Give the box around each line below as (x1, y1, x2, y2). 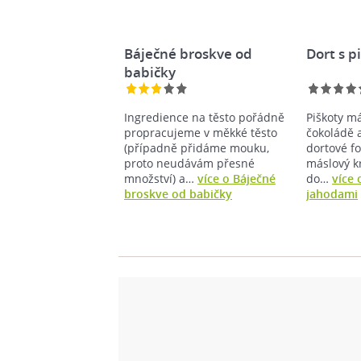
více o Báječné (197, 170, 276, 186)
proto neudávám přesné (124, 155, 255, 171)
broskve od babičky (124, 185, 232, 201)
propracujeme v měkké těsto (124, 124, 277, 140)
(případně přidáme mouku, (124, 139, 269, 156)
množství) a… (124, 170, 197, 186)
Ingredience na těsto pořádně (124, 109, 284, 125)
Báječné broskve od (124, 44, 252, 63)
